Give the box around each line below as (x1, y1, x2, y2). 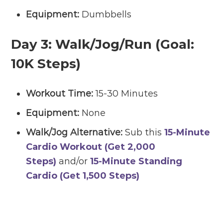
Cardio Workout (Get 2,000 (26, 141, 156, 152)
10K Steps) (11, 55, 81, 72)
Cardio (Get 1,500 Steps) (26, 170, 140, 181)
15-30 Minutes (93, 88, 158, 99)
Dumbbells (79, 8, 132, 20)
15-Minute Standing (90, 155, 183, 167)
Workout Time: (26, 88, 94, 99)
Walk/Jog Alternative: (26, 126, 123, 138)
